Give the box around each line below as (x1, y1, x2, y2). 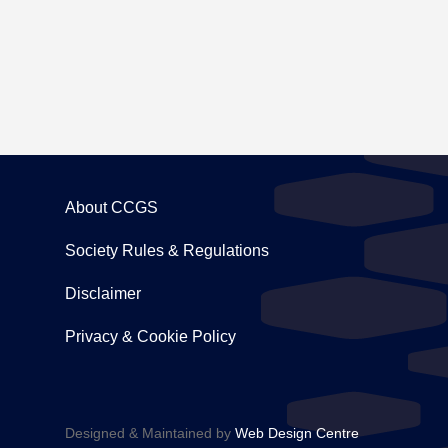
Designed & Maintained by (64, 424, 235, 441)
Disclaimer (64, 285, 141, 303)
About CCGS (64, 199, 158, 217)
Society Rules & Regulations (64, 242, 269, 260)
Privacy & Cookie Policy (64, 328, 236, 346)
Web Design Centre (234, 424, 359, 441)
